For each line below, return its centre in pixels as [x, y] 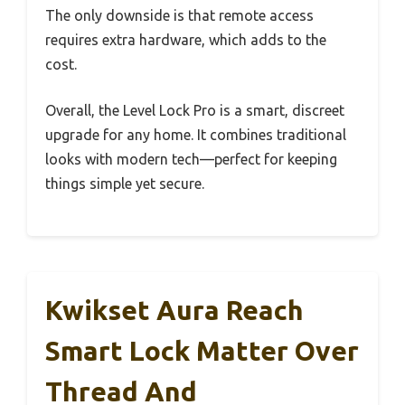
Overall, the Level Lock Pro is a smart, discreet [195, 111]
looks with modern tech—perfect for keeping [191, 160]
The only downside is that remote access [179, 16]
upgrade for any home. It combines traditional [196, 135]
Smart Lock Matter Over [202, 351]
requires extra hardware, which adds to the [186, 40]
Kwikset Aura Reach [174, 311]
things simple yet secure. [125, 184]
